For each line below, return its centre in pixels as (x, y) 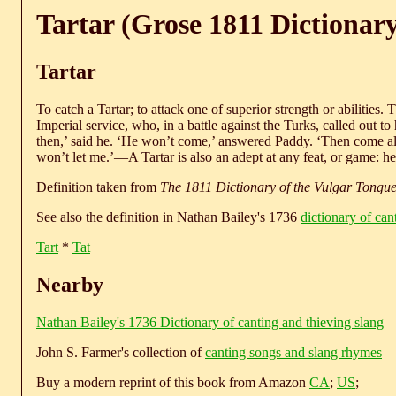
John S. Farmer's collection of (121, 352)
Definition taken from (98, 187)
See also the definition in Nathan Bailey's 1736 (168, 217)
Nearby (70, 284)
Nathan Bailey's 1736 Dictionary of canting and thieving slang (210, 322)
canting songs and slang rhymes (293, 352)
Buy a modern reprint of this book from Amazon (173, 382)
